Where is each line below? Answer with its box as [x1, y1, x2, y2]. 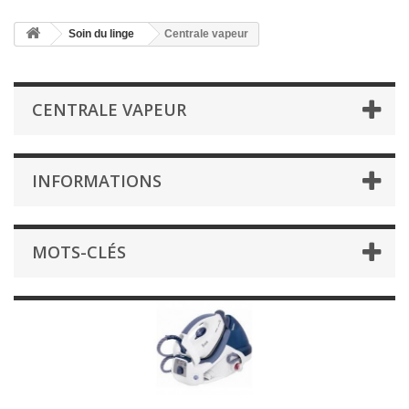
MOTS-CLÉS [32, 240, 126, 263]
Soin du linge [68, 26, 134, 40]
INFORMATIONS [32, 169, 162, 192]
